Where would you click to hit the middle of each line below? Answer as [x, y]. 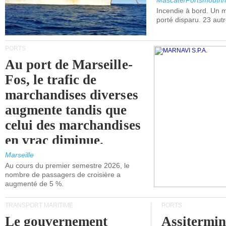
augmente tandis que [66, 110]
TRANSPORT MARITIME [39, 205]
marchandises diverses [72, 95]
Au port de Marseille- [69, 65]
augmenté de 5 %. [34, 184]
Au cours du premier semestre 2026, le [67, 165]
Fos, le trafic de [51, 80]
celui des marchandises [73, 125]
